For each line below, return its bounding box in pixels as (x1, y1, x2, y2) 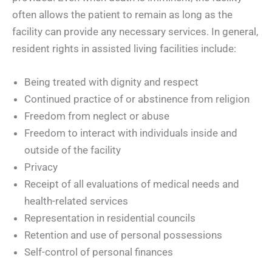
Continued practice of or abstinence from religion (24, 93, 250, 106)
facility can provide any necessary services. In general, (12, 25, 258, 38)
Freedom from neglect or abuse (24, 110, 169, 123)
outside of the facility (24, 144, 121, 157)
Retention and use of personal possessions (24, 229, 222, 242)
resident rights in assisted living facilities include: (12, 42, 236, 55)
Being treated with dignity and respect (24, 76, 199, 89)
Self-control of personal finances (24, 246, 173, 259)
